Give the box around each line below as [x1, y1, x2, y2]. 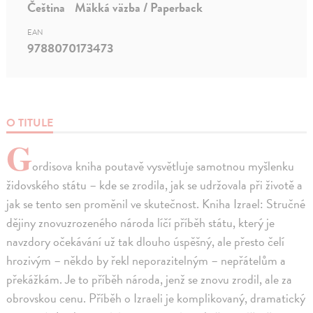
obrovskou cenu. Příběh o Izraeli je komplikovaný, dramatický [6, 289, 306, 308]
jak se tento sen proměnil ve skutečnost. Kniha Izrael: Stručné [6, 194, 306, 214]
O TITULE [6, 115, 54, 132]
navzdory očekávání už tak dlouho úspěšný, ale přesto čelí [6, 232, 285, 252]
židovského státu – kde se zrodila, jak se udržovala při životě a [6, 175, 303, 195]
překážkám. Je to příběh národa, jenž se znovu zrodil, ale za [6, 270, 293, 289]
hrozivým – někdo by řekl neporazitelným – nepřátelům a [6, 251, 286, 270]
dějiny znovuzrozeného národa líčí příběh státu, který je [6, 213, 275, 233]
